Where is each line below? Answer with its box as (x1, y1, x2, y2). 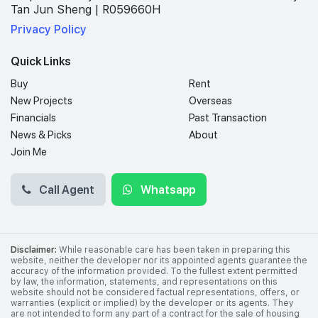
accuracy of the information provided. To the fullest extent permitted (11, 265, 297, 276)
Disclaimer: (11, 244, 57, 255)
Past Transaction (188, 111, 267, 124)
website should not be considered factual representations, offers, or (11, 287, 300, 297)
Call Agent (37, 181, 94, 197)
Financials (11, 111, 56, 124)
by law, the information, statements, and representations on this (11, 276, 278, 287)
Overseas (188, 94, 232, 107)
